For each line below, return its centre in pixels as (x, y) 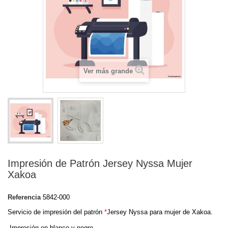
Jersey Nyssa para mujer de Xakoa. (160, 212)
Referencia (24, 197)
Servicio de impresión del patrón (56, 212)
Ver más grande (108, 71)
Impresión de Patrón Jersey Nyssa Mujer (100, 163)
